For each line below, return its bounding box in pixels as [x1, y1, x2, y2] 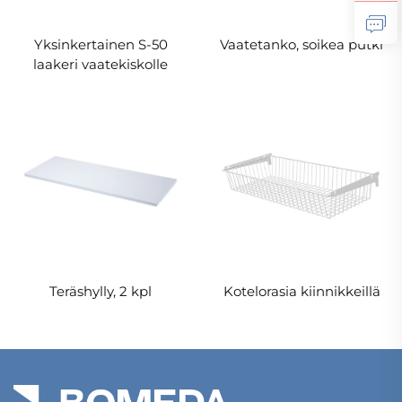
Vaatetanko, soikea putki [220, 35, 383, 53]
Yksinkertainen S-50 [33, 35, 168, 53]
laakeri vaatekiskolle [33, 55, 168, 73]
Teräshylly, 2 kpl [49, 283, 152, 301]
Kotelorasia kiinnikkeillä [223, 283, 380, 301]
